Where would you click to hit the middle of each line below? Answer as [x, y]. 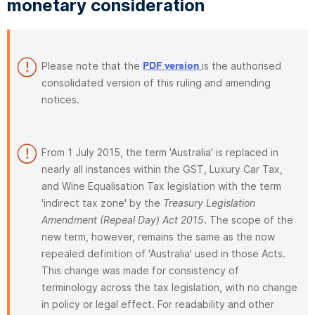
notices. [60, 99]
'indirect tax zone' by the [102, 203]
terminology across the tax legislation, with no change [169, 287]
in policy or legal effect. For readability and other [158, 304]
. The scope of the [249, 220]
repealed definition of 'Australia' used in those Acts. [163, 253]
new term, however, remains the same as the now [158, 237]
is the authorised [242, 66]
